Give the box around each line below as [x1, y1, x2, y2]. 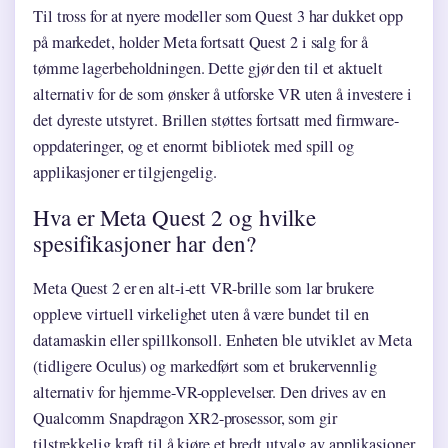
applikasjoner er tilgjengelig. [33, 161, 217, 184]
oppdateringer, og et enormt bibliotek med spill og [33, 135, 354, 158]
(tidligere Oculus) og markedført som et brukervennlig [33, 355, 377, 378]
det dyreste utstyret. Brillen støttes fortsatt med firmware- [33, 109, 399, 132]
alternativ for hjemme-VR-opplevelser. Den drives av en [33, 381, 386, 404]
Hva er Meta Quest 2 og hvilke [33, 202, 317, 233]
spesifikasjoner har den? [33, 228, 256, 259]
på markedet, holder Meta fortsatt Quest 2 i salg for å [33, 31, 368, 54]
